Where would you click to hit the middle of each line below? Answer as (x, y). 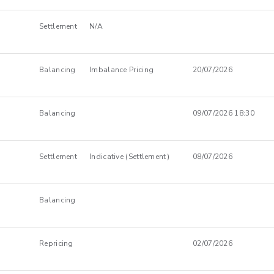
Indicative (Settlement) (129, 157)
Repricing (56, 243)
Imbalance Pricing (122, 70)
